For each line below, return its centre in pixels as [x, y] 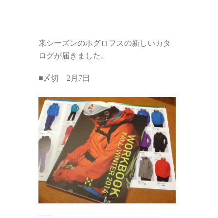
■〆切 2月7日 [64, 78]
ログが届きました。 [73, 56]
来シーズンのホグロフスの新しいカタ [105, 43]
